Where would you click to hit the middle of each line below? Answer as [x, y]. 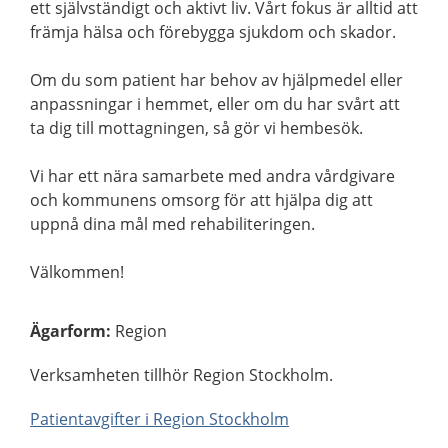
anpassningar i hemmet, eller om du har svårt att [215, 104]
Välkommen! [77, 272]
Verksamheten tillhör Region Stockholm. [181, 375]
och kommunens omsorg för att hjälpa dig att [201, 200]
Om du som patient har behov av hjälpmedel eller [216, 80]
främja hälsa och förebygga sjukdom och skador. [213, 32]
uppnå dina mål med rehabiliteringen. [172, 224]
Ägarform [68, 331]
